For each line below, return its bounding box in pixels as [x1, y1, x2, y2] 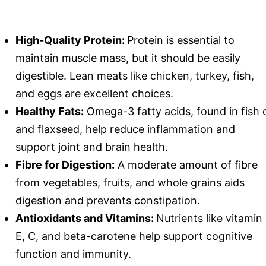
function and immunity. [15, 247, 131, 260]
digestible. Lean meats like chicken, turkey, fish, [15, 69, 254, 82]
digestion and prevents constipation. [15, 194, 200, 207]
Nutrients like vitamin [156, 211, 262, 224]
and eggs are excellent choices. [15, 87, 173, 100]
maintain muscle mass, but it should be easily [15, 51, 240, 64]
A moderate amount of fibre [115, 158, 258, 171]
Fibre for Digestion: [15, 158, 115, 171]
